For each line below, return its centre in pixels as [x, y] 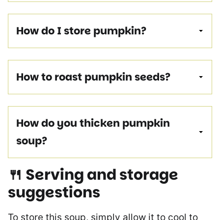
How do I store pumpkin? [81, 30]
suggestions [54, 192]
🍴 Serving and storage [93, 175]
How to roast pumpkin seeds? [93, 77]
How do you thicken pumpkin [93, 123]
